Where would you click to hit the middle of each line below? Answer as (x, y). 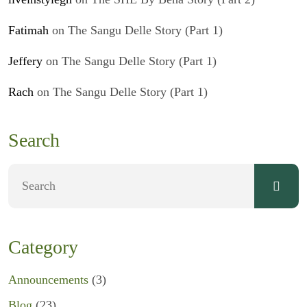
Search (34, 140)
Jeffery (25, 61)
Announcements (48, 280)
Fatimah (28, 30)
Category (43, 247)
